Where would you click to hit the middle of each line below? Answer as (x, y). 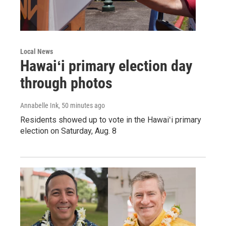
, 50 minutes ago (82, 105)
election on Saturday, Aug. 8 (68, 131)
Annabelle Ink (39, 105)
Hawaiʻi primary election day (106, 66)
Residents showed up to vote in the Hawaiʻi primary (111, 120)
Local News (37, 51)
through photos (66, 83)
